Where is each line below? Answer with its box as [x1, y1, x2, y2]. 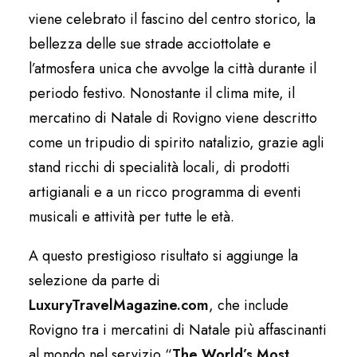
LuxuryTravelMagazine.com [29, 294, 209, 316]
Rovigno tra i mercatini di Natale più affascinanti [29, 319, 327, 340]
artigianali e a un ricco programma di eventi [29, 181, 301, 202]
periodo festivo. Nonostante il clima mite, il [29, 82, 295, 104]
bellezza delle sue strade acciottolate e [29, 33, 271, 54]
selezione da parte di [29, 269, 160, 291]
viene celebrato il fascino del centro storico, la [29, 8, 316, 29]
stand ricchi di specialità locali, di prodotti [29, 156, 290, 178]
